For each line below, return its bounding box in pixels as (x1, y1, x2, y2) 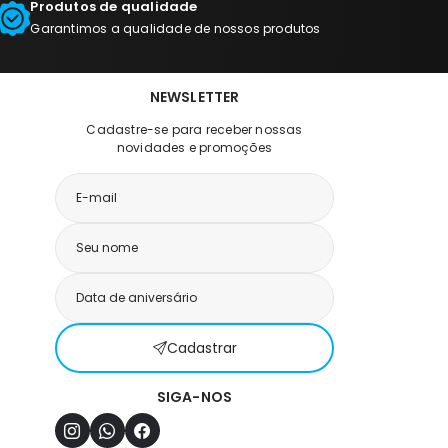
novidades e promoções (116, 139, 273, 157)
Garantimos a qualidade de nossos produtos (30, 20, 321, 38)
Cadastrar (166, 337, 237, 358)
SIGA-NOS (156, 387, 233, 408)
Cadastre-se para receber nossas (86, 121, 303, 139)
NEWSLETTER (149, 87, 240, 108)
